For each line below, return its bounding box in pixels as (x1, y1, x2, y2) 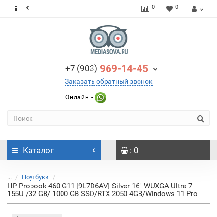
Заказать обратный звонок (64, 77, 153, 85)
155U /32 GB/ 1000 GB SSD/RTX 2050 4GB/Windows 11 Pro (7, 189, 198, 198)
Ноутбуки (22, 173, 49, 181)
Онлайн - (65, 93, 93, 101)
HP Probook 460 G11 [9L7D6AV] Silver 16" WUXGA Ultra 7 (7, 182, 192, 190)
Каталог (23, 145, 54, 155)
